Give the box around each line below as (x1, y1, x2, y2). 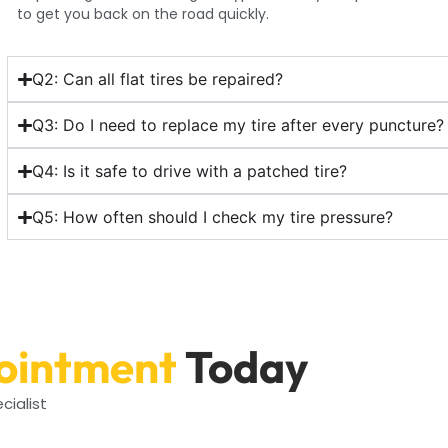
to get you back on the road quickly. (17, 4, 270, 25)
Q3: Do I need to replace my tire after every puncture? (31, 115, 444, 136)
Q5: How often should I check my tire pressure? (31, 207, 393, 228)
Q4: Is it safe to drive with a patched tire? (31, 161, 347, 182)
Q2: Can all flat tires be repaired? (31, 69, 283, 90)
